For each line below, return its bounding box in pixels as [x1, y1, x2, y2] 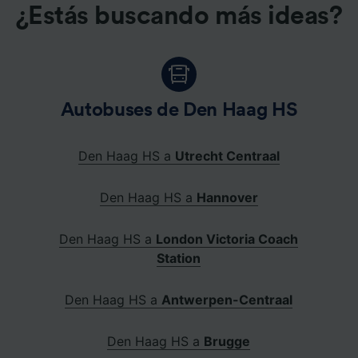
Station [157, 250, 201, 267]
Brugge [204, 333, 251, 350]
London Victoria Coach [156, 231, 299, 248]
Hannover [196, 189, 258, 206]
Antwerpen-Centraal [161, 292, 293, 308]
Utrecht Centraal [174, 148, 280, 165]
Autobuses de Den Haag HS [60, 101, 298, 121]
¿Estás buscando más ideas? [15, 3, 343, 30]
